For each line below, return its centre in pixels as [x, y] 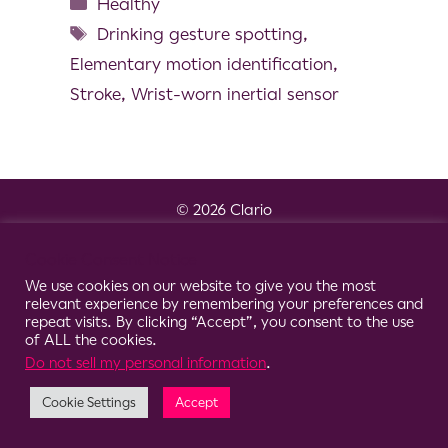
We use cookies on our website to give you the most [200, 286]
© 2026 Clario [224, 209]
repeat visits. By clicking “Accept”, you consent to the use [219, 322]
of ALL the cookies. [91, 340]
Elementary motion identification [201, 63]
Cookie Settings [89, 402]
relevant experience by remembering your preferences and [224, 304]
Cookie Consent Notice [111, 259]
